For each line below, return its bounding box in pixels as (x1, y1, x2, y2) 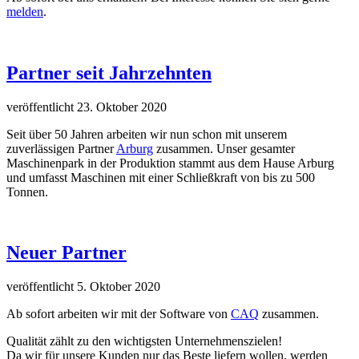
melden (6, 4, 43, 18)
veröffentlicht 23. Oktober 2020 (6, 99, 167, 114)
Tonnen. (6, 184, 48, 199)
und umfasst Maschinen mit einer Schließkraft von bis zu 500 (6, 170, 315, 184)
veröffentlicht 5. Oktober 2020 (6, 280, 160, 294)
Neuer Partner (6, 242, 127, 264)
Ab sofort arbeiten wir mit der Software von (6, 307, 231, 321)
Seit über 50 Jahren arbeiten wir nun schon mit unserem (6, 127, 287, 141)
